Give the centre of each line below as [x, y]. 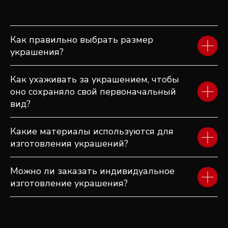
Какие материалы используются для [92, 132]
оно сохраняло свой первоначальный [93, 92]
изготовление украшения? [69, 183]
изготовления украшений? [69, 144]
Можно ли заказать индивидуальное [92, 171]
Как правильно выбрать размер [82, 40]
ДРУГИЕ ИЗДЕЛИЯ [82, 26]
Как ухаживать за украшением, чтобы [95, 80]
